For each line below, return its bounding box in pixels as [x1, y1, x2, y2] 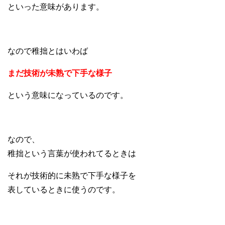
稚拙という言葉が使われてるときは [8, 149, 136, 158]
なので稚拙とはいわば [8, 47, 88, 56]
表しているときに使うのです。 [8, 185, 120, 194]
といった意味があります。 [8, 3, 104, 12]
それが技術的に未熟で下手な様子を [8, 171, 136, 180]
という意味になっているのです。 [8, 91, 128, 100]
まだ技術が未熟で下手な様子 [8, 69, 112, 78]
